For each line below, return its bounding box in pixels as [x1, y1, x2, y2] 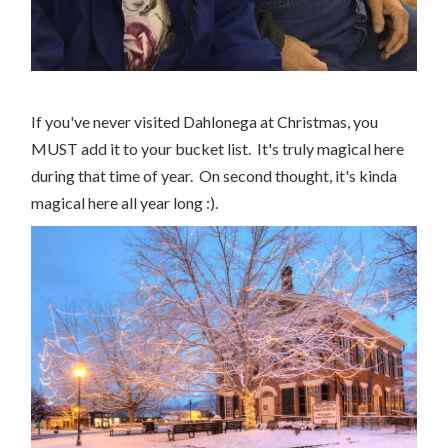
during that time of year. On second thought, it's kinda [31, 165, 397, 185]
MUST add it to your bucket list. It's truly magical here [31, 138, 404, 158]
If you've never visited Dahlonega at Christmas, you [31, 111, 378, 131]
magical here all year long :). [31, 192, 227, 212]
